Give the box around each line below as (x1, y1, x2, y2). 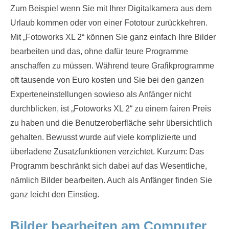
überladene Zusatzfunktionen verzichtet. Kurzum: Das (10, 147, 204, 156)
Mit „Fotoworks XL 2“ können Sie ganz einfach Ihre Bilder (10, 33, 216, 41)
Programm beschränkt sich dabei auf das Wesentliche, (10, 162, 207, 170)
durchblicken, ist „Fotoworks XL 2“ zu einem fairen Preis (10, 104, 211, 113)
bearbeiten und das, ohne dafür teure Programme (10, 47, 188, 56)
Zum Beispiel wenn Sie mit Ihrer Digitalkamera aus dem (10, 4, 212, 13)
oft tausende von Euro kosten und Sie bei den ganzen (10, 76, 204, 84)
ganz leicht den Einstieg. (10, 190, 99, 199)
